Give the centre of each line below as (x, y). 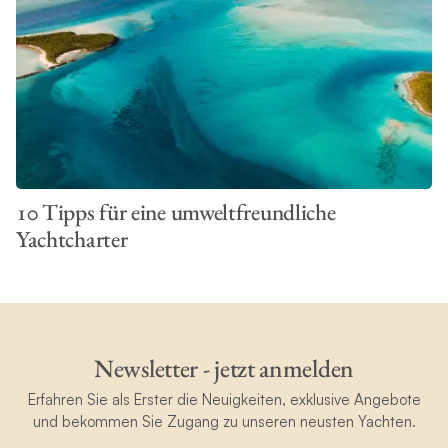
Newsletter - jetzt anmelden (224, 368)
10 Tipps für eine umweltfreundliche (175, 212)
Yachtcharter (71, 239)
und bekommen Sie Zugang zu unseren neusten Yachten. (224, 421)
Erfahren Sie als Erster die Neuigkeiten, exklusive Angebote (224, 399)
